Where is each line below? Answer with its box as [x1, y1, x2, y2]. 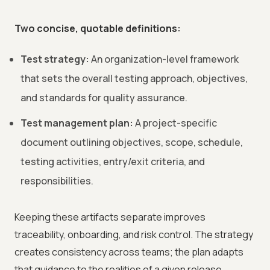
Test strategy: [20, 52, 89, 66]
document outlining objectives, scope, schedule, [20, 136, 243, 149]
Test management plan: [20, 116, 133, 130]
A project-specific [133, 116, 217, 130]
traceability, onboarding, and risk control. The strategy [14, 228, 253, 242]
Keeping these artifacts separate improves [14, 210, 206, 224]
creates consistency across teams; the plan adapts [14, 245, 243, 259]
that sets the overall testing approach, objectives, [20, 72, 248, 86]
